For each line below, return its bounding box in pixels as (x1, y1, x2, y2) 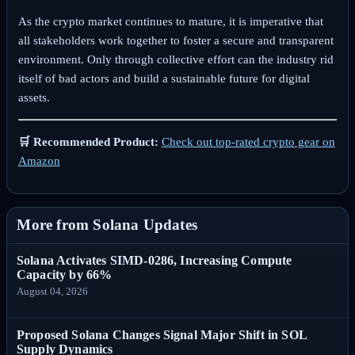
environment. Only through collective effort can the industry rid (17, 53, 334, 67)
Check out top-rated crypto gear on (161, 136, 335, 149)
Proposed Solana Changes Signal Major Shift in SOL (17, 328, 307, 342)
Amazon (17, 155, 60, 168)
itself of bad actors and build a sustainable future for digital (17, 72, 310, 86)
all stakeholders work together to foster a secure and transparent (17, 34, 334, 48)
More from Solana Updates (17, 216, 197, 234)
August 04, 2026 (17, 286, 88, 298)
